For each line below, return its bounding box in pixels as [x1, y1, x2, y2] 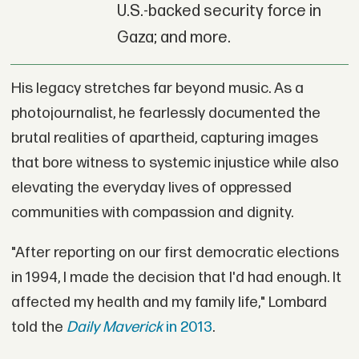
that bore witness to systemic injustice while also [10, 154, 339, 173]
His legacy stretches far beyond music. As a [10, 79, 304, 99]
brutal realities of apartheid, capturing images [10, 129, 318, 148]
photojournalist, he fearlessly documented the [10, 104, 321, 123]
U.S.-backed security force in [116, 2, 321, 22]
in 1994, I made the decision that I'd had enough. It [10, 268, 341, 287]
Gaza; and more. [116, 28, 231, 48]
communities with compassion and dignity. [10, 204, 293, 223]
